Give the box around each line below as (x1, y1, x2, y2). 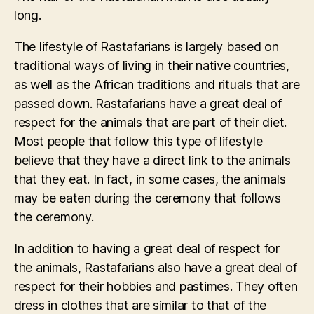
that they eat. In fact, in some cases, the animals (14, 171, 286, 186)
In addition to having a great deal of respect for (14, 240, 280, 256)
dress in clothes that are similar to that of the (14, 297, 267, 313)
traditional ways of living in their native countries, (14, 57, 289, 73)
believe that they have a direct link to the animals (14, 152, 291, 168)
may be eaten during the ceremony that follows (14, 190, 281, 205)
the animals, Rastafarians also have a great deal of (14, 259, 297, 275)
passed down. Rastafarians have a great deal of (14, 95, 282, 111)
